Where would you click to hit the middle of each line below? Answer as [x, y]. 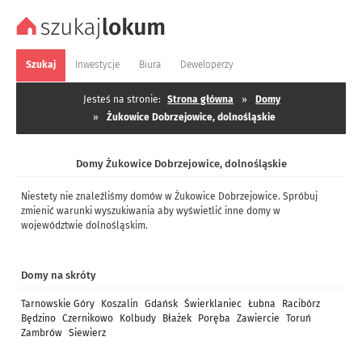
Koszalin [120, 304]
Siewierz [87, 333]
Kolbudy [138, 318]
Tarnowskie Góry [58, 304]
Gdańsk [161, 304]
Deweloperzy [207, 65]
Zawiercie [258, 318]
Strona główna [200, 99]
